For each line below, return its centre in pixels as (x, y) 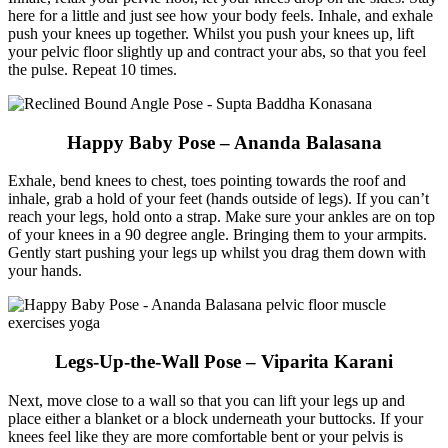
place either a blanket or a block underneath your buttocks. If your (215, 418)
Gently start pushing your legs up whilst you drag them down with (217, 253)
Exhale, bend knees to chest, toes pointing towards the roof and (207, 181)
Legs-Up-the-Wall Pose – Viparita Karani (224, 362)
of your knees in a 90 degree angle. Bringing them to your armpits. (217, 235)
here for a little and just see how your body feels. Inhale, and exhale (220, 15)
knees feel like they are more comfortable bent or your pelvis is (205, 436)
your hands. (45, 271)
